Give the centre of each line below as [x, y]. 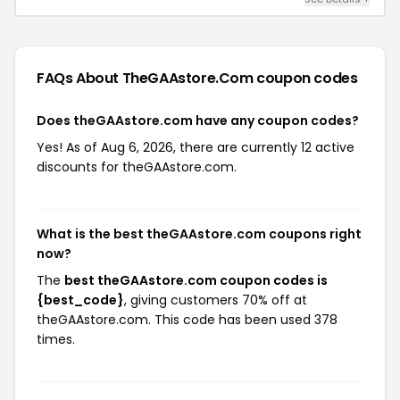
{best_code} [80, 300]
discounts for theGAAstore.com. [137, 167]
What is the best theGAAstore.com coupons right [199, 234]
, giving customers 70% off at [216, 300]
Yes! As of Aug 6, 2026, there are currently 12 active [196, 147]
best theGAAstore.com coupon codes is [196, 280]
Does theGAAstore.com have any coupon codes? [198, 121]
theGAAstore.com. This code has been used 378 [187, 320]
